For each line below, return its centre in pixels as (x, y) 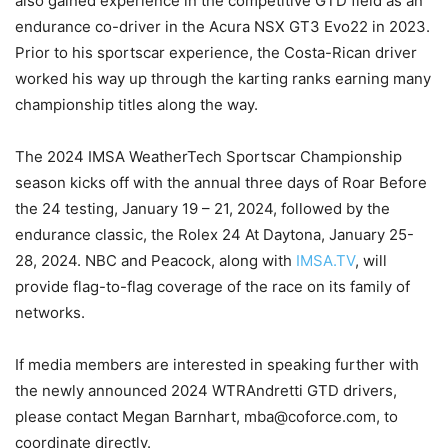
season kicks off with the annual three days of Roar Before (221, 183)
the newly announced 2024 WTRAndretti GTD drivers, (206, 391)
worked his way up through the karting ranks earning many (223, 79)
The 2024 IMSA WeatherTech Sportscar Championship (208, 157)
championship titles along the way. (136, 105)
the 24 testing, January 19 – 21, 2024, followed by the (202, 209)
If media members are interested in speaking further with (217, 365)
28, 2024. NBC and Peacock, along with (155, 261)
